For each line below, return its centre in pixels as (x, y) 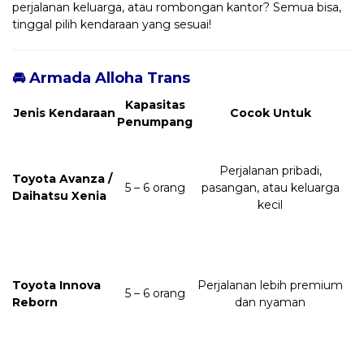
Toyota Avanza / (62, 178)
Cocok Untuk (270, 113)
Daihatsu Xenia (59, 195)
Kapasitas (155, 104)
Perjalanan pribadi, (270, 170)
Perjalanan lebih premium (270, 285)
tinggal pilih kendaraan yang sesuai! (112, 24)
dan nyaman (270, 302)
